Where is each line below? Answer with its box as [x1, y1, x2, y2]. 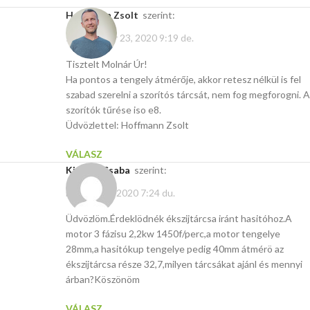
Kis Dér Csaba [73, 163, 130, 176]
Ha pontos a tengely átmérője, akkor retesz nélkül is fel [66, 73, 301, 85]
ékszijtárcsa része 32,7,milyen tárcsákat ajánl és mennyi [66, 258, 302, 271]
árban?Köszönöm [66, 273, 140, 286]
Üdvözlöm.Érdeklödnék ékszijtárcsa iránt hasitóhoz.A [66, 212, 292, 225]
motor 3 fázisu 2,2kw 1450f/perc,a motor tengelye [66, 228, 280, 240]
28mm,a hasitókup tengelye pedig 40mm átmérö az [66, 243, 284, 255]
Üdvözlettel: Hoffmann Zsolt [66, 118, 189, 131]
